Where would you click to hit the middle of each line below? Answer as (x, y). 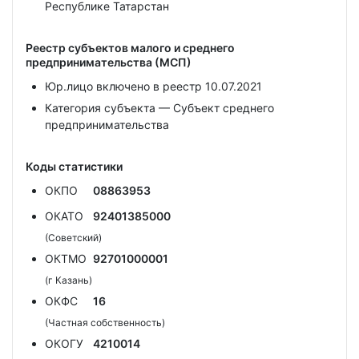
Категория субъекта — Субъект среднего (159, 108)
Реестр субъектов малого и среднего (130, 48)
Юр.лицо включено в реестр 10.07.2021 (153, 86)
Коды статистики (74, 166)
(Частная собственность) (105, 323)
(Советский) (73, 238)
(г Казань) (69, 280)
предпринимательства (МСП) (109, 62)
